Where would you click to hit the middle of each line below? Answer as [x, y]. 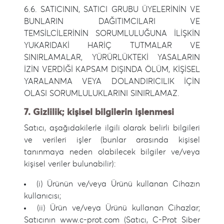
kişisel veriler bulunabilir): [70, 164]
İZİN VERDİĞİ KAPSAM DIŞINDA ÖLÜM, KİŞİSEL [112, 69]
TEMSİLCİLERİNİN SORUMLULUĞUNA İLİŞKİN [112, 33]
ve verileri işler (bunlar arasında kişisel [112, 140]
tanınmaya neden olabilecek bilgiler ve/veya [112, 152]
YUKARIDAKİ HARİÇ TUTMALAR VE [112, 45]
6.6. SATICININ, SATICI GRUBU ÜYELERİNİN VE [112, 9]
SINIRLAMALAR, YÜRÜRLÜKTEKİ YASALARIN [112, 57]
